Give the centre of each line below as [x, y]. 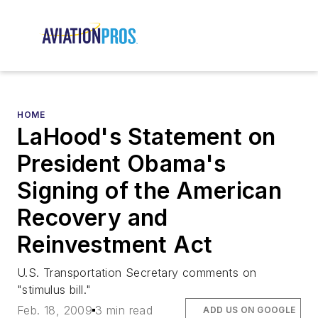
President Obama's [122, 164]
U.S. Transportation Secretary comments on [137, 273]
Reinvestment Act [115, 245]
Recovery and [93, 218]
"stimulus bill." [54, 290]
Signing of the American [150, 191]
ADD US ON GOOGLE [250, 309]
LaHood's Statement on [147, 137]
